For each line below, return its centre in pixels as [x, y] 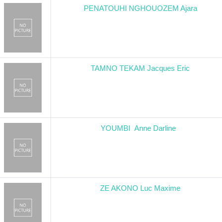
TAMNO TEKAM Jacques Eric [140, 68]
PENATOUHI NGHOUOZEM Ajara [140, 8]
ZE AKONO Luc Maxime [140, 188]
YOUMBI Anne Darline [140, 128]
